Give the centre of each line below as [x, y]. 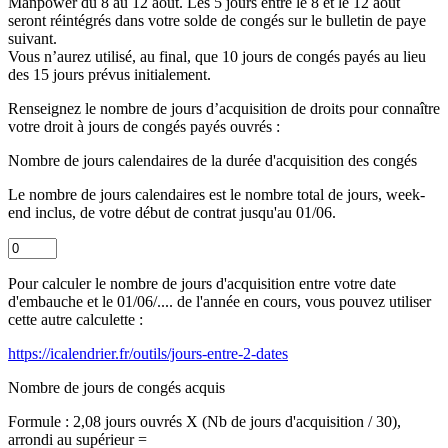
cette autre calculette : [75, 320]
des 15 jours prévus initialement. [109, 75]
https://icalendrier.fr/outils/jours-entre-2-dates [148, 354]
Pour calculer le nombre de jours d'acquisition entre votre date [202, 284]
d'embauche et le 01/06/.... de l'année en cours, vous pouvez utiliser [219, 302]
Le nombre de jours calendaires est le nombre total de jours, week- [216, 195]
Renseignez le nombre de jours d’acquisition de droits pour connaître [224, 109]
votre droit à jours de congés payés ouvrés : [144, 127]
